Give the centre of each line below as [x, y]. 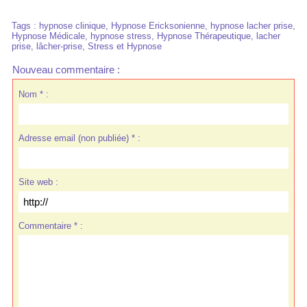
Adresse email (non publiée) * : [79, 138]
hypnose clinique [72, 26]
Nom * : [33, 94]
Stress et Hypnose [125, 46]
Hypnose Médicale [48, 36]
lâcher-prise [59, 46]
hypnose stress [121, 36]
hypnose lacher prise [251, 26]
